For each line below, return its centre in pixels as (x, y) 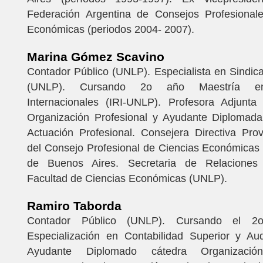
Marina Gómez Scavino (96, 56)
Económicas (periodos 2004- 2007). (111, 29)
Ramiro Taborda (74, 205)
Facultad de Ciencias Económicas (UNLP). (127, 178)
